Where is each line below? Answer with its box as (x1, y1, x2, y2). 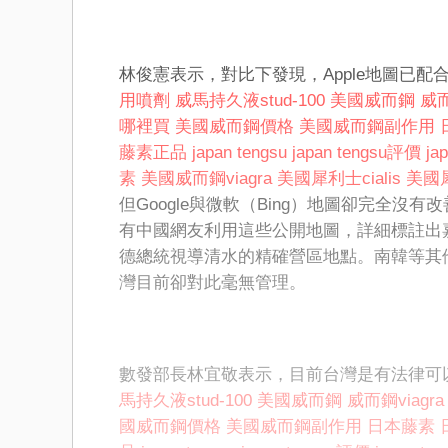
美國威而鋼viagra (141, 169, 272, 189)
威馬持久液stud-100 (175, 91, 325, 111)
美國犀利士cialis (277, 169, 401, 189)
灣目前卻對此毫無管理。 (119, 273, 306, 293)
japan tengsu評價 (292, 143, 421, 163)
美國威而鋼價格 (175, 117, 294, 137)
